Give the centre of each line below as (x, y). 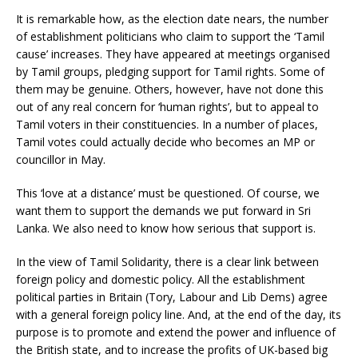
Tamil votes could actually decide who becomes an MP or (165, 141)
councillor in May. (61, 159)
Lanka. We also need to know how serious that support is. (166, 228)
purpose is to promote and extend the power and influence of (176, 332)
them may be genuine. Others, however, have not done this (170, 89)
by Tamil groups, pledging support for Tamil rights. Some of (170, 71)
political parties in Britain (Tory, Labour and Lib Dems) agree (172, 296)
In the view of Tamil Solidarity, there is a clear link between (167, 261)
